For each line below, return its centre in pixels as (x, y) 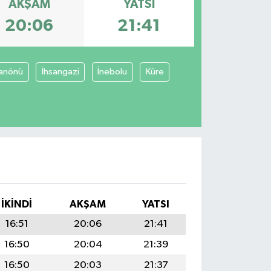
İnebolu (113, 71)
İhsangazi (60, 71)
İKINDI (17, 204)
